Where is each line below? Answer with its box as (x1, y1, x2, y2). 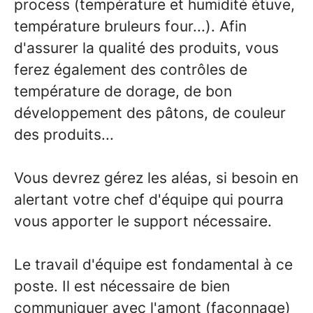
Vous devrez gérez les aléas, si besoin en (14, 169, 298, 187)
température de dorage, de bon (14, 82, 232, 100)
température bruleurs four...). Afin (14, 17, 247, 35)
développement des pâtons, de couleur (14, 104, 286, 122)
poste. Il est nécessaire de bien (14, 277, 230, 295)
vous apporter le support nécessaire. (14, 212, 272, 230)
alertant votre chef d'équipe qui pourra (14, 191, 284, 208)
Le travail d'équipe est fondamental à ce (14, 256, 293, 273)
